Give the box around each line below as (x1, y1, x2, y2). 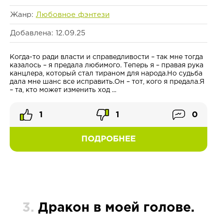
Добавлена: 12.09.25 (10, 30, 85, 37)
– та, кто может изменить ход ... (10, 87, 116, 93)
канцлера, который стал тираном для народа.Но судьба (10, 71, 202, 77)
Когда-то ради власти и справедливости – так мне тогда (10, 54, 203, 61)
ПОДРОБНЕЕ (81, 136, 136, 143)
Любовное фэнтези (36, 12, 109, 18)
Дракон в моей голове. (38, 202, 195, 214)
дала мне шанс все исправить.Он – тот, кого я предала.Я (10, 79, 204, 85)
